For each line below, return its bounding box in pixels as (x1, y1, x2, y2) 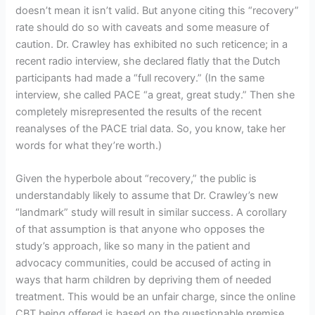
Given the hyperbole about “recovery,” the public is (15, 172, 257, 186)
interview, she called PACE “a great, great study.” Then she (15, 88, 295, 101)
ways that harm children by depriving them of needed (15, 274, 272, 287)
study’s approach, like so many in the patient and (15, 240, 251, 253)
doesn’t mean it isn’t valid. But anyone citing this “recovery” (15, 4, 300, 17)
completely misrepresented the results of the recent (15, 105, 262, 118)
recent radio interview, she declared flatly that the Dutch (15, 54, 281, 67)
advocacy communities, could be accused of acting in (15, 257, 272, 270)
